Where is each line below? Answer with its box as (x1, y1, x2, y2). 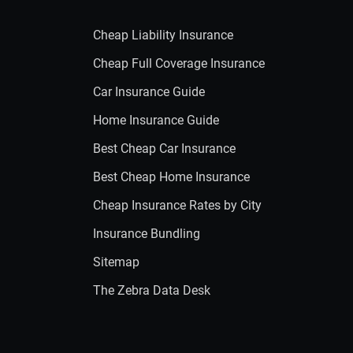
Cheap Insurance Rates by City (93, 198, 262, 213)
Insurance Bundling (93, 226, 200, 241)
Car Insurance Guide (93, 84, 205, 99)
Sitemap (93, 255, 139, 269)
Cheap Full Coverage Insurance (93, 56, 265, 71)
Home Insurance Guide (93, 113, 219, 128)
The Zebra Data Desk (93, 283, 210, 298)
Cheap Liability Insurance (93, 28, 233, 43)
